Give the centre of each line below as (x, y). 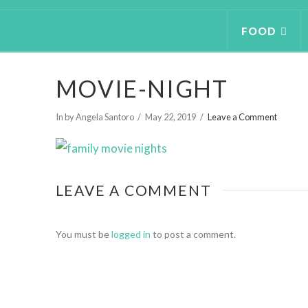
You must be (83, 234)
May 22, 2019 (171, 117)
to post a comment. (193, 234)
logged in (131, 234)
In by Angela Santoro (95, 117)
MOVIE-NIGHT (142, 88)
